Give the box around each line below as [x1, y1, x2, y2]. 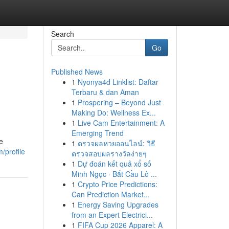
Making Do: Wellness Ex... [71, 107, 156, 118]
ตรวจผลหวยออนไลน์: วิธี [77, 138, 155, 148]
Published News [51, 66, 103, 77]
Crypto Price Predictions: [77, 179, 157, 189]
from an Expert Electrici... [71, 210, 153, 220]
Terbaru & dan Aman [71, 87, 139, 97]
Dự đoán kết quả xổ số [77, 158, 151, 169]
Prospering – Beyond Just [77, 97, 161, 107]
